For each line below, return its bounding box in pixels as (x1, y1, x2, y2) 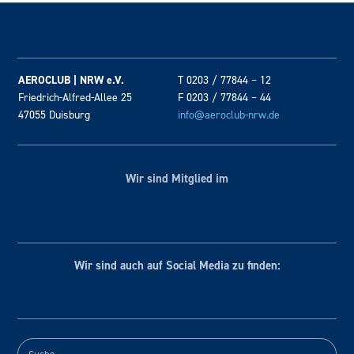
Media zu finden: (198, 258, 281, 274)
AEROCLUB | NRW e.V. (18, 72, 125, 88)
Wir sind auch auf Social (73, 258, 199, 274)
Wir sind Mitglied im (126, 171, 228, 187)
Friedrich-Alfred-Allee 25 (18, 89, 133, 105)
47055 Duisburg (18, 107, 91, 122)
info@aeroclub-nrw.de (178, 107, 281, 122)
